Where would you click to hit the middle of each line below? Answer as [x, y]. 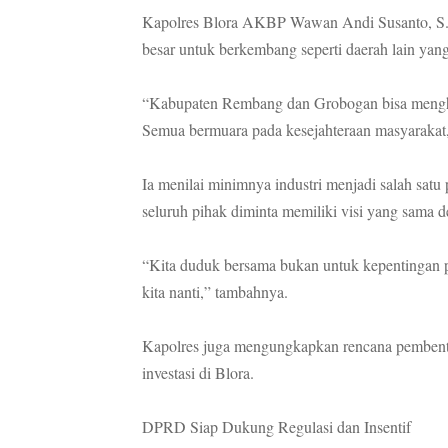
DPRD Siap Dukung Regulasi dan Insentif [276, 426]
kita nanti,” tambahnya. [215, 291]
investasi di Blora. [198, 372]
